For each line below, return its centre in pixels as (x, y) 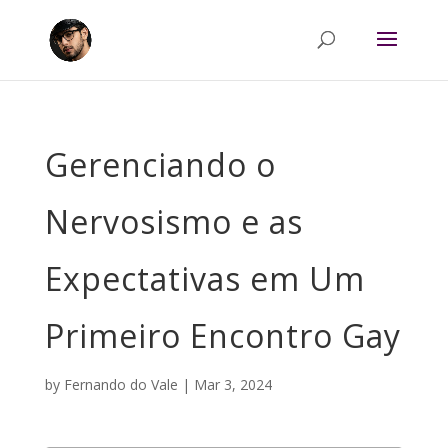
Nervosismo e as (173, 221)
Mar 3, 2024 (232, 384)
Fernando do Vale (120, 384)
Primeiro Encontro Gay (222, 335)
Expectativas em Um (204, 278)
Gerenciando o (160, 164)
